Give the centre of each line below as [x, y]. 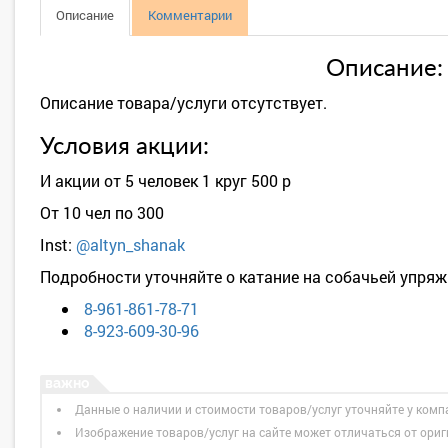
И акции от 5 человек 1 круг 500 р [165, 180]
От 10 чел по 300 [102, 212]
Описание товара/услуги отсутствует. [183, 102]
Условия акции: [124, 147]
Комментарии [190, 15]
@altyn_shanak [130, 244]
